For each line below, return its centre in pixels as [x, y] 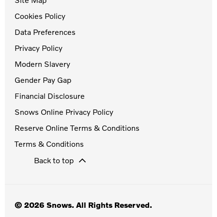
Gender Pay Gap [43, 80]
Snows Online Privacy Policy [64, 112]
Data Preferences [45, 32]
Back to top [54, 160]
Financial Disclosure [50, 96]
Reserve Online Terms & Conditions [77, 128]
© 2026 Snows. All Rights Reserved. [83, 205]
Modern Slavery [42, 64]
